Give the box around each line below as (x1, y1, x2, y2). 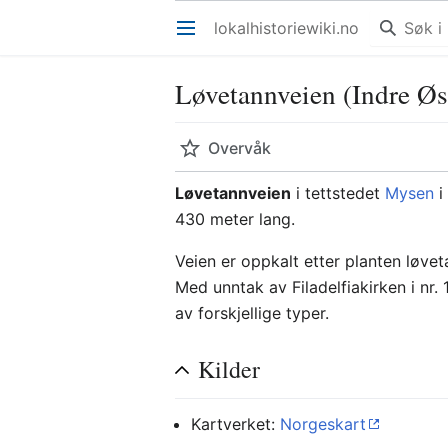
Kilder (198, 353, 261, 385)
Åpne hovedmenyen (188, 28, 202, 48)
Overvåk (208, 138, 272, 158)
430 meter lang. (175, 209, 296, 229)
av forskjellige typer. (175, 303, 330, 323)
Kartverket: (191, 414, 281, 434)
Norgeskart (280, 414, 367, 434)
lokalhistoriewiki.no (214, 18, 360, 38)
